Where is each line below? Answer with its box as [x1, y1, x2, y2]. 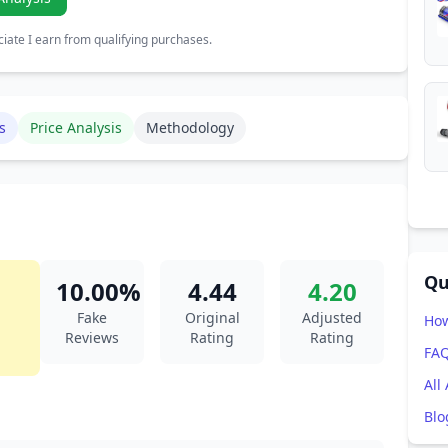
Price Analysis [30, 118, 122, 137]
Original [184, 308, 240, 327]
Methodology [146, 118, 234, 137]
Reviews [65, 328, 119, 347]
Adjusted [302, 308, 362, 327]
